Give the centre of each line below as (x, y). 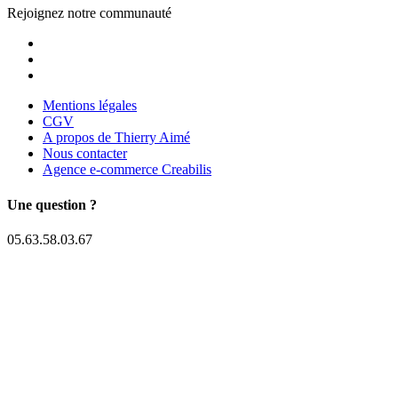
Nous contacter (85, 154)
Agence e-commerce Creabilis (127, 170)
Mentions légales (90, 106)
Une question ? (52, 204)
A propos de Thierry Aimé (116, 138)
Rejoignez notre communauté (89, 13)
